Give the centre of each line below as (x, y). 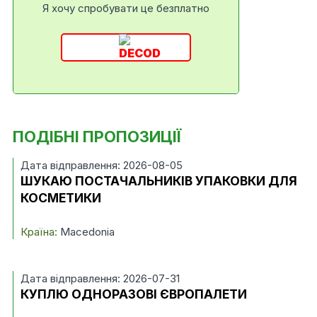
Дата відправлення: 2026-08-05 (101, 165)
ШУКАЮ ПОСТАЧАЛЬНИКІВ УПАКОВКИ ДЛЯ (158, 181)
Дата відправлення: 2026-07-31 (100, 278)
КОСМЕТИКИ (60, 198)
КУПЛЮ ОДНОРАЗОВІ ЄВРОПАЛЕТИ (133, 294)
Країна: (39, 232)
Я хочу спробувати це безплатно (126, 8)
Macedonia (86, 232)
